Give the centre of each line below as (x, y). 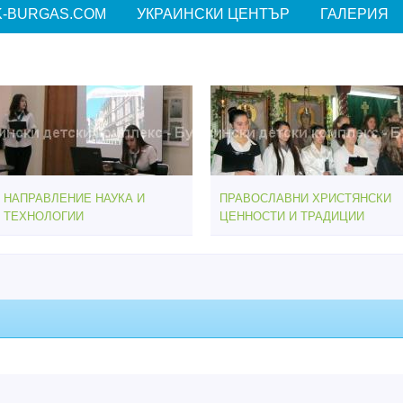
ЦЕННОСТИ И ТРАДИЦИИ (292, 216)
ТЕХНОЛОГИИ (44, 216)
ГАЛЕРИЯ (354, 14)
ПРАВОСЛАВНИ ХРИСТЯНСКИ (305, 198)
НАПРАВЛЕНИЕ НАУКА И (74, 198)
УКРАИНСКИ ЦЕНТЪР (213, 14)
